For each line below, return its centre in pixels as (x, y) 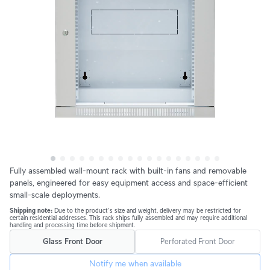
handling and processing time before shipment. (72, 225)
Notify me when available (135, 263)
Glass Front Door (72, 241)
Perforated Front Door (198, 241)
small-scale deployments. (55, 195)
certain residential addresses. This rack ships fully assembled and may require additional (128, 218)
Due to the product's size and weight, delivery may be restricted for (148, 210)
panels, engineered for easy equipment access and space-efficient (129, 183)
